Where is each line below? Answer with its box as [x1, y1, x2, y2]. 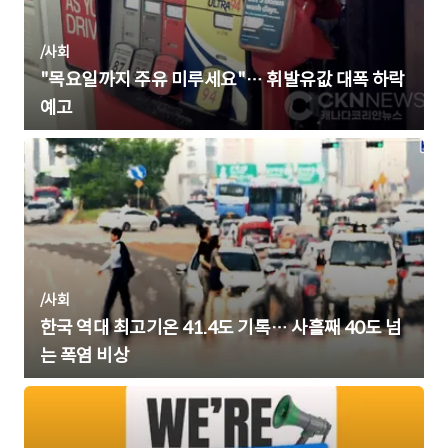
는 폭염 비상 [40, 345, 130, 368]
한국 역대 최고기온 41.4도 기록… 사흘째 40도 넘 [40, 317, 402, 340]
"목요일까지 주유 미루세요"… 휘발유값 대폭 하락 [40, 69, 405, 92]
